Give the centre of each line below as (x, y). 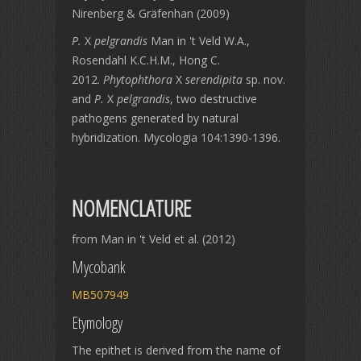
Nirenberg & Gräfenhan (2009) (151, 13)
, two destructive (214, 99)
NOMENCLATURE (131, 208)
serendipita (214, 79)
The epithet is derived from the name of (176, 350)
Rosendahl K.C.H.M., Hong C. (146, 60)
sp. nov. (264, 79)
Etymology (97, 323)
